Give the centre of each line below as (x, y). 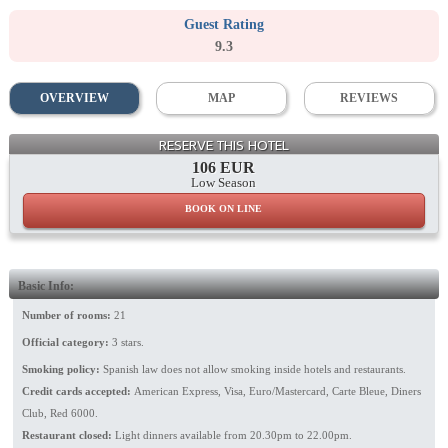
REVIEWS (369, 97)
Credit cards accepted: (77, 390)
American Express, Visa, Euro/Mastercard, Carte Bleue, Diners (277, 390)
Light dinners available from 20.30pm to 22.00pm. (233, 434)
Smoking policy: (62, 368)
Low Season (224, 182)
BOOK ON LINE (224, 208)
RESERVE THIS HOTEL (223, 145)
